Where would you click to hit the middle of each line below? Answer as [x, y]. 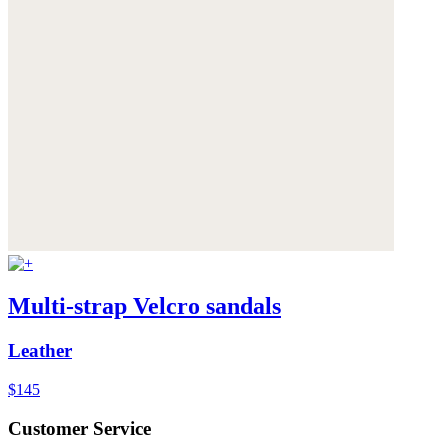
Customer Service [79, 428]
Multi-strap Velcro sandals [144, 306]
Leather [40, 351]
